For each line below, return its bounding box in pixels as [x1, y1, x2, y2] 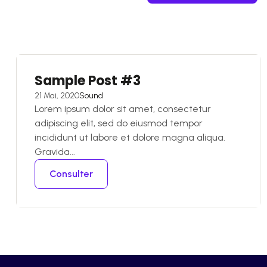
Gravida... [35, 146, 75, 157]
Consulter [49, 168, 93, 179]
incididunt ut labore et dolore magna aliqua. [35, 132, 225, 143]
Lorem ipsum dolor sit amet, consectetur [35, 103, 211, 114]
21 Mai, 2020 [35, 91, 79, 101]
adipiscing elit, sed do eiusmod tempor [35, 117, 203, 129]
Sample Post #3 [35, 72, 141, 90]
